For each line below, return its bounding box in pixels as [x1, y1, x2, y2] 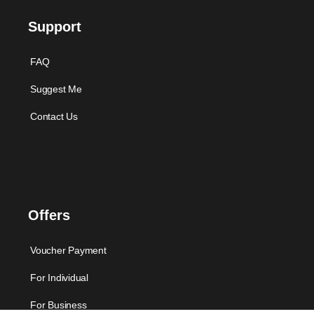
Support [28, 19, 81, 35]
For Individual [30, 272, 89, 284]
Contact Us [30, 111, 78, 123]
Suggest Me [30, 83, 82, 95]
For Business [30, 299, 87, 311]
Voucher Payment [30, 245, 107, 257]
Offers [28, 207, 70, 224]
